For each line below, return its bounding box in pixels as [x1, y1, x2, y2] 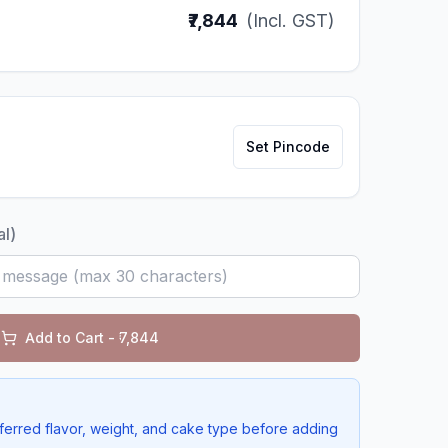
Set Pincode [246, 138, 330, 155]
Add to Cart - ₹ [25, 329, 119, 346]
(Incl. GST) [246, 10, 335, 31]
